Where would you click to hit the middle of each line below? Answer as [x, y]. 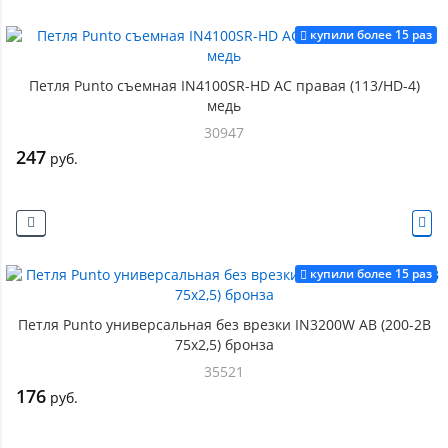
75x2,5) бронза [224, 344]
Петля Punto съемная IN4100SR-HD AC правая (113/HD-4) [224, 85]
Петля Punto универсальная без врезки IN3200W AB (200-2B [224, 324]
